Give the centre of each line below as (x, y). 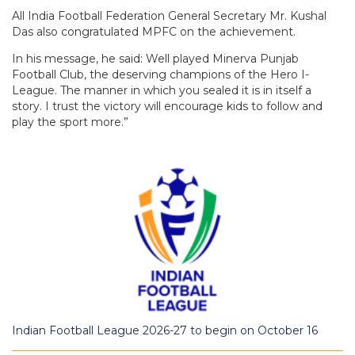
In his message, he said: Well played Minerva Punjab (155, 58)
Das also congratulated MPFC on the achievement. (154, 31)
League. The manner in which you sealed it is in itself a (162, 90)
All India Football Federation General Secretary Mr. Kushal (169, 15)
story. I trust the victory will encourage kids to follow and (167, 106)
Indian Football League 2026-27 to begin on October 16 (165, 330)
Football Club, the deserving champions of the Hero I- (160, 74)
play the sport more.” (70, 122)
